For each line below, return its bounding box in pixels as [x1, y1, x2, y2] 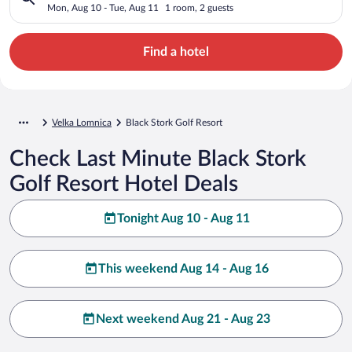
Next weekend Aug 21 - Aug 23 [96, 312, 270, 325]
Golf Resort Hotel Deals [9, 172, 238, 195]
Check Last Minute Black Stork [9, 147, 306, 170]
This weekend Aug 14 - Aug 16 [97, 262, 269, 275]
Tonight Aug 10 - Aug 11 [116, 211, 250, 225]
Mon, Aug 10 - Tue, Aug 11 [47, 2, 159, 13]
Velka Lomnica [52, 117, 112, 127]
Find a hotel [143, 45, 209, 58]
